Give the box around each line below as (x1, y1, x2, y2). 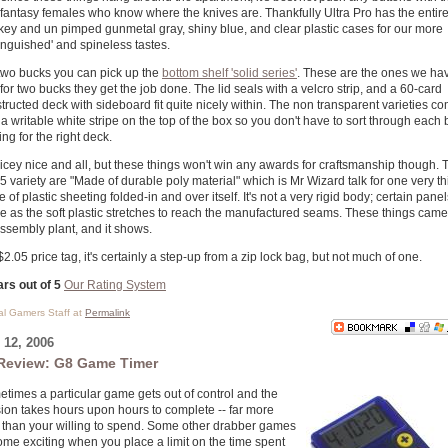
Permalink (85, 307, 130, 318)
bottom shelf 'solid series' (162, 66, 297, 80)
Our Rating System (64, 278, 166, 292)
